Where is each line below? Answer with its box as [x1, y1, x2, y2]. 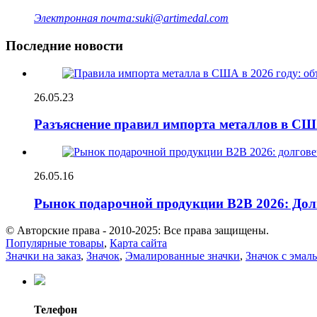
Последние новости [6, 38, 123, 53]
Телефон [34, 303, 77, 316]
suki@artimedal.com [135, 12, 229, 25]
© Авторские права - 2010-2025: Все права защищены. [6, 224, 269, 237]
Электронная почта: [34, 12, 135, 25]
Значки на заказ [6, 250, 81, 263]
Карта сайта [110, 237, 167, 250]
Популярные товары [6, 237, 104, 250]
